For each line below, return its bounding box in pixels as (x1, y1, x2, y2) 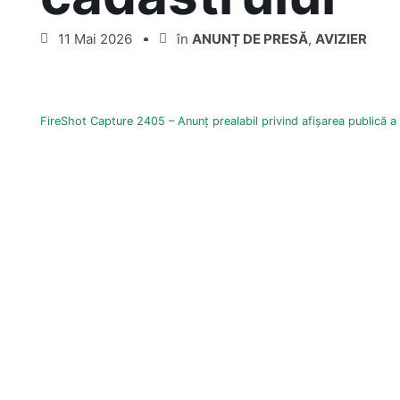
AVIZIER (315, 29, 367, 47)
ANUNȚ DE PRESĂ (192, 29, 308, 47)
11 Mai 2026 (58, 29, 132, 47)
